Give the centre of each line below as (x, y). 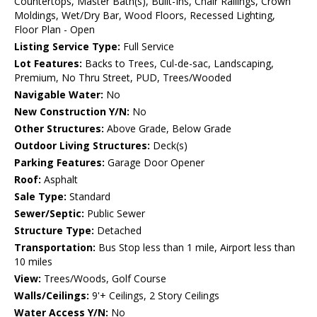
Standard (88, 197)
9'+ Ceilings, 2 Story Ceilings (154, 296)
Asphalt (59, 180)
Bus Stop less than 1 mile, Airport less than (195, 248)
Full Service (147, 47)
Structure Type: (54, 231)
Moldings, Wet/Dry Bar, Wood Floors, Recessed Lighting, (145, 16)
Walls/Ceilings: (52, 296)
